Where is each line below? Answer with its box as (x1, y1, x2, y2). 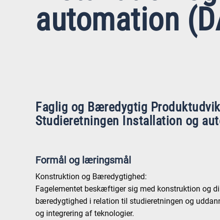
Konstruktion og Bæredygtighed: (35, 172, 147, 181)
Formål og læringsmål (35, 154, 132, 166)
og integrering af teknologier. (35, 209, 135, 218)
